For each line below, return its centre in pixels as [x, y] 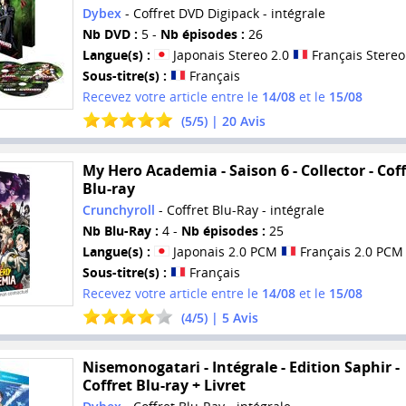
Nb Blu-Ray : [120, 231]
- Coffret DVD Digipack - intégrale [223, 14]
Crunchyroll [118, 210]
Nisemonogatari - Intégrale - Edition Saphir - [241, 367]
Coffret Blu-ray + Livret [164, 385]
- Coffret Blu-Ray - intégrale [239, 210]
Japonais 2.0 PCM [225, 252]
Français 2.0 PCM [349, 252]
